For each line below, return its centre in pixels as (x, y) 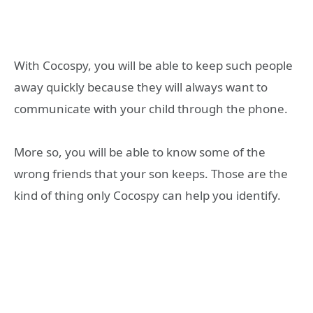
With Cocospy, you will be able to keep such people (153, 65)
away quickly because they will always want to (141, 87)
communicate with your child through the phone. (151, 108)
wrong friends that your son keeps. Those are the (151, 174)
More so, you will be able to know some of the (140, 152)
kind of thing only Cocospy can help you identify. (147, 196)
